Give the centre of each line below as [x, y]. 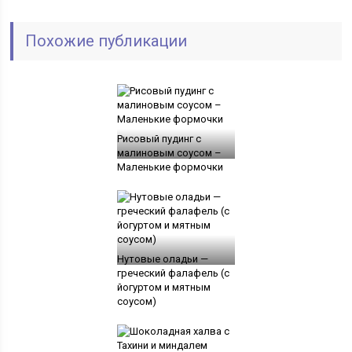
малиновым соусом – [169, 152]
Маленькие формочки [170, 167]
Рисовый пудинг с [159, 138]
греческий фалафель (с [173, 273]
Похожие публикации [106, 40]
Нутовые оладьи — [162, 258]
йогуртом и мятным [163, 287]
